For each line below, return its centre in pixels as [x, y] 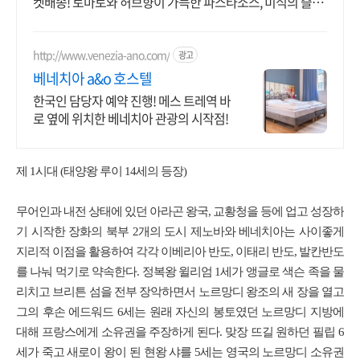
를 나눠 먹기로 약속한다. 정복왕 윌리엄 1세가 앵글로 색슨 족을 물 [180, 272]
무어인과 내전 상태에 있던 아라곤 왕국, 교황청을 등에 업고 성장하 [180, 211]
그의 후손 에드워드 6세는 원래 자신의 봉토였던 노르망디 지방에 [180, 312]
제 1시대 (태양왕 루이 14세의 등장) [101, 171]
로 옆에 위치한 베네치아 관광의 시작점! [131, 118]
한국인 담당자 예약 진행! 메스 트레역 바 [132, 100]
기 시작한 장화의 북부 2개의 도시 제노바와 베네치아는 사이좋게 [180, 231]
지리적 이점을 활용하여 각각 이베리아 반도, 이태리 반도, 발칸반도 [180, 252]
